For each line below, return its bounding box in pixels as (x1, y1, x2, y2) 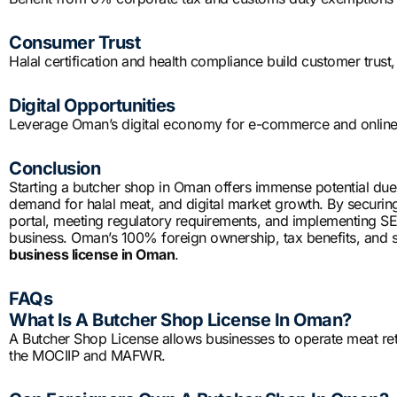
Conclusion (9, 158, 100, 180)
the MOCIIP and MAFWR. (9, 346, 166, 365)
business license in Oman (9, 245, 175, 264)
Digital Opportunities (9, 95, 175, 117)
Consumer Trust (9, 32, 140, 54)
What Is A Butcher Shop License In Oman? (9, 309, 352, 331)
